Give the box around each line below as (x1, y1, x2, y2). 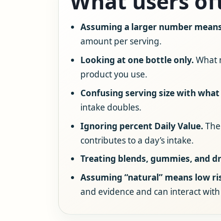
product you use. (80, 68, 147, 80)
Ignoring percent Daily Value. (80, 120, 203, 132)
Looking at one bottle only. (80, 54, 194, 66)
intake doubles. (80, 101, 142, 113)
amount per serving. (80, 36, 162, 47)
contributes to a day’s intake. (80, 134, 194, 146)
